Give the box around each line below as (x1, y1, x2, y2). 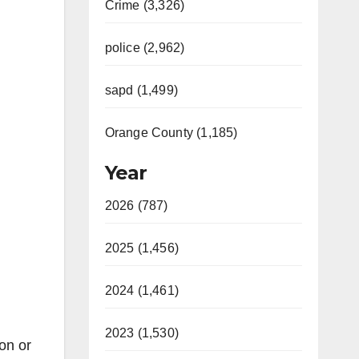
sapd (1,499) (104, 83, 178, 97)
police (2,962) (104, 41, 185, 54)
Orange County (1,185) (104, 126, 238, 139)
